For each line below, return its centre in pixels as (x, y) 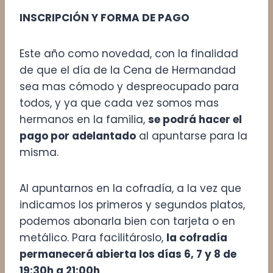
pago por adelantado (78, 136)
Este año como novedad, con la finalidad (129, 53)
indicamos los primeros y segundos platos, (132, 204)
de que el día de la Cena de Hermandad (128, 70)
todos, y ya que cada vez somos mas (119, 103)
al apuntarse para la (192, 136)
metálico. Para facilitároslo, (93, 237)
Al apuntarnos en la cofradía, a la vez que (130, 188)
